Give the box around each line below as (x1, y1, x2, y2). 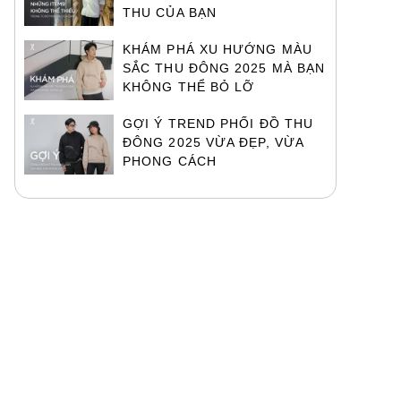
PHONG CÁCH (123, 154, 217, 168)
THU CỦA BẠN (123, 5, 218, 20)
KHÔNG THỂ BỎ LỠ (123, 80, 255, 94)
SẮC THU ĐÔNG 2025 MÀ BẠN (123, 61, 326, 75)
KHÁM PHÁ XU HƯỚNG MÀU (123, 42, 312, 56)
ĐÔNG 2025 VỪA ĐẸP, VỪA (123, 135, 304, 149)
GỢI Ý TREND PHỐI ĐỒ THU (123, 116, 314, 131)
